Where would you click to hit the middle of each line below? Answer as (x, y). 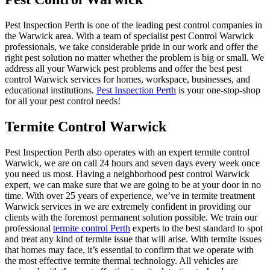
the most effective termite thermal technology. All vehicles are (121, 261)
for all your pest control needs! (63, 101)
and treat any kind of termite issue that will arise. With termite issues (133, 239)
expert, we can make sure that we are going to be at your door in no (133, 185)
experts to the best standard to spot (196, 228)
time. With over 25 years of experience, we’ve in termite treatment (130, 196)
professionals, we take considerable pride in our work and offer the (131, 47)
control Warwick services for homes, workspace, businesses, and (127, 80)
